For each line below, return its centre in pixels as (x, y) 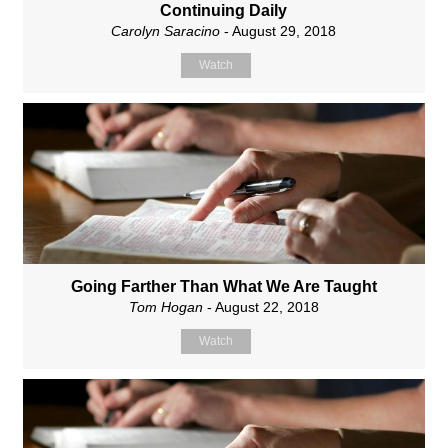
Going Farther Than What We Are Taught (223, 287)
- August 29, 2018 (278, 30)
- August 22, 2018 (260, 307)
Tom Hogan (165, 307)
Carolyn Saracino (166, 30)
